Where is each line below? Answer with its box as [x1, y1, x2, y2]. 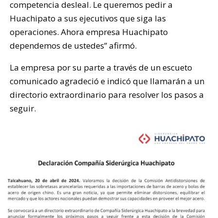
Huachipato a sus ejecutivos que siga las [10, 12, 166, 24]
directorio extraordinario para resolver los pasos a [10, 89, 204, 100]
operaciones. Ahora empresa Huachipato [10, 26, 168, 37]
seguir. [10, 102, 36, 114]
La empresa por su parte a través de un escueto [10, 61, 192, 73]
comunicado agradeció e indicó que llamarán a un [10, 75, 204, 87]
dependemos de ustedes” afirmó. [10, 39, 137, 51]
